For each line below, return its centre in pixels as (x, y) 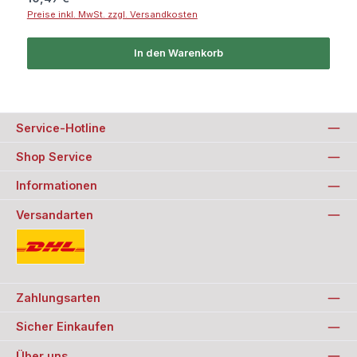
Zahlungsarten (58, 297)
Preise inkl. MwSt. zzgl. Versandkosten (112, 14)
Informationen (57, 186)
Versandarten (55, 214)
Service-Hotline (61, 127)
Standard (37, 271)
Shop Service (54, 156)
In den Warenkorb (178, 53)
